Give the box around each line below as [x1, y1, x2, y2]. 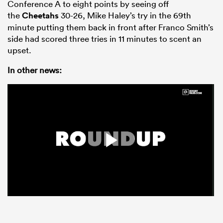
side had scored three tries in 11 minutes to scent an [7, 33, 202, 44]
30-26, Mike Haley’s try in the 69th [59, 10, 191, 21]
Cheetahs [22, 10, 59, 21]
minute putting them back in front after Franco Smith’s [7, 22, 214, 33]
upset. [7, 45, 31, 56]
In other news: [7, 65, 62, 76]
